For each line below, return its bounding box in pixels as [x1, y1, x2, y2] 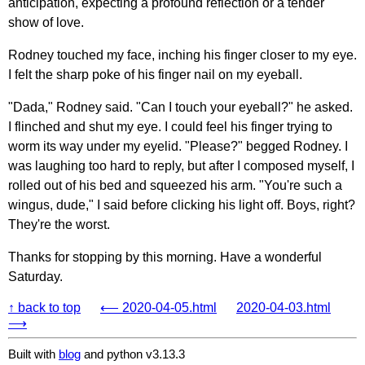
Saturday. [8, 269, 63, 284]
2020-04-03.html [236, 300, 331, 314]
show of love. [8, 15, 84, 29]
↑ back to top [8, 300, 81, 314]
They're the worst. [8, 217, 110, 231]
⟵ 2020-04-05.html [100, 300, 217, 314]
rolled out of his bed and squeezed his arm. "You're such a [8, 178, 342, 192]
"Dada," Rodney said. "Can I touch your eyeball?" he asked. [8, 99, 353, 114]
